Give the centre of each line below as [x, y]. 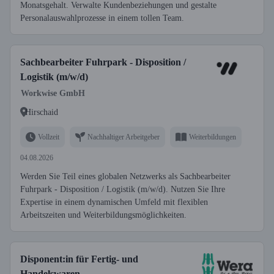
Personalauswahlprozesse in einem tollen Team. [102, 18]
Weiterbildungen [213, 137]
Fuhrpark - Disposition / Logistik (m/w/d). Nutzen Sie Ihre [123, 189]
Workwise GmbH [53, 93]
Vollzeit [49, 137]
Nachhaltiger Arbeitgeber [124, 137]
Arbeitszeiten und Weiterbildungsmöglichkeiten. [103, 215]
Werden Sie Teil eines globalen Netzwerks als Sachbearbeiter [125, 176]
